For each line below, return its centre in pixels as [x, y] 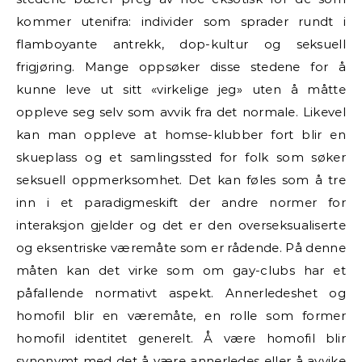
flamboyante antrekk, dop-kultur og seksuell [181, 44]
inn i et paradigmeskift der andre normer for [181, 202]
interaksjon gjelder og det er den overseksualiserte [181, 225]
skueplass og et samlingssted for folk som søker [181, 157]
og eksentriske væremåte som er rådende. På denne [181, 247]
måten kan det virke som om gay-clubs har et [181, 270]
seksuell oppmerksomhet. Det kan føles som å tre [181, 179]
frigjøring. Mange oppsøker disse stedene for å [181, 66]
